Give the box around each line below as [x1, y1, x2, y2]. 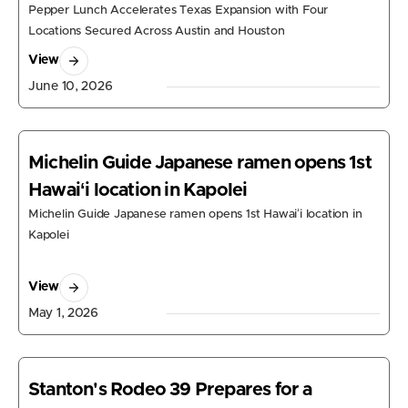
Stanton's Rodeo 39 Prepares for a [28, 380, 312, 399]
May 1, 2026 [28, 306, 98, 320]
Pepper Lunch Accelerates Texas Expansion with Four [28, 4, 329, 16]
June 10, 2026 [28, 79, 113, 93]
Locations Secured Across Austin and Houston [28, 25, 285, 37]
